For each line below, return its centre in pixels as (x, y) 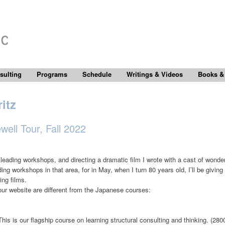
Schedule (97, 74)
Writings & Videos (155, 74)
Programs (52, 74)
